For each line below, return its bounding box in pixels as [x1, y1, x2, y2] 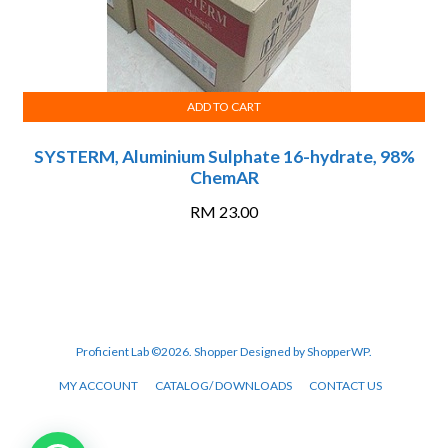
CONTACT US [308, 377, 382, 393]
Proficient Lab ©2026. [76, 344, 194, 360]
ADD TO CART [187, 99, 261, 115]
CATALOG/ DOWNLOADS [154, 377, 292, 393]
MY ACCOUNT [58, 377, 138, 393]
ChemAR [189, 167, 259, 189]
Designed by [238, 344, 307, 360]
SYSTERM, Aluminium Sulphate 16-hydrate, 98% [33, 146, 415, 168]
